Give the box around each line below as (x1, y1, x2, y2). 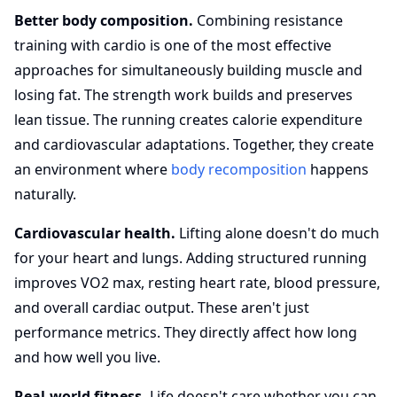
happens (307, 160, 369, 179)
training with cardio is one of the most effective (14, 35, 331, 55)
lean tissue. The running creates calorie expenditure (14, 110, 362, 129)
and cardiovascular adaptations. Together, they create (14, 135, 374, 154)
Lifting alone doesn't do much (175, 223, 379, 243)
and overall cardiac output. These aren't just (14, 298, 309, 317)
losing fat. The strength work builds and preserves (14, 85, 353, 105)
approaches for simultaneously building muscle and (14, 60, 362, 80)
